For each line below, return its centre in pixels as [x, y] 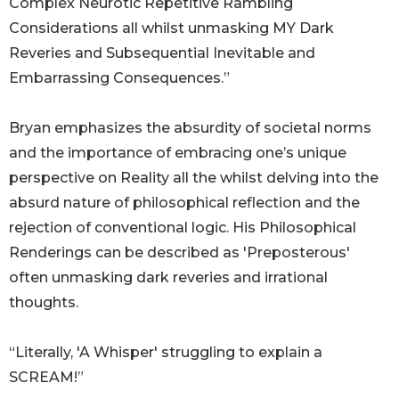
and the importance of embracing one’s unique [178, 153]
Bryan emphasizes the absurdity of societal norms [190, 128]
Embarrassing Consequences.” [119, 78]
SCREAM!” [46, 378]
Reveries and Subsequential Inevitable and [162, 53]
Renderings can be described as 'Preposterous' [179, 253]
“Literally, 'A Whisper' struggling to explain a [166, 353]
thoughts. [44, 303]
